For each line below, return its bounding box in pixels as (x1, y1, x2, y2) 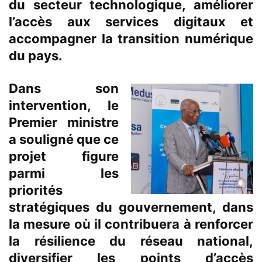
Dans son (9, 81, 119, 96)
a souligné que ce (9, 132, 119, 147)
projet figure (9, 149, 119, 164)
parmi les (9, 166, 119, 181)
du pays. (9, 48, 63, 64)
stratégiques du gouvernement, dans (9, 199, 253, 215)
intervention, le (9, 98, 119, 113)
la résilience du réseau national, (9, 233, 253, 249)
